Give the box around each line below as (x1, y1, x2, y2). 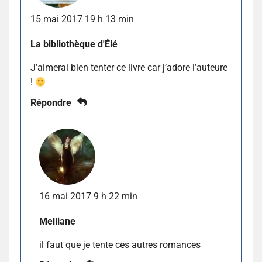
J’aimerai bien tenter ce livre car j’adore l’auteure (30, 62, 227, 74)
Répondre (30, 97, 71, 109)
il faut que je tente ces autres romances (39, 239, 201, 251)
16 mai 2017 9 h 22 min (39, 191, 137, 202)
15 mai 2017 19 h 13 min (30, 13, 134, 25)
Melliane (39, 216, 75, 227)
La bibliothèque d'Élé (30, 39, 118, 50)
